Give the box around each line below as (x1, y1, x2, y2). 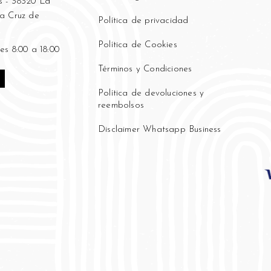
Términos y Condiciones (98, 65, 192, 74)
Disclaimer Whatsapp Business (98, 125, 221, 134)
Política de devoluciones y (98, 89, 204, 98)
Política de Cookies (98, 41, 177, 50)
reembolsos (98, 101, 144, 110)
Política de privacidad (98, 16, 189, 25)
